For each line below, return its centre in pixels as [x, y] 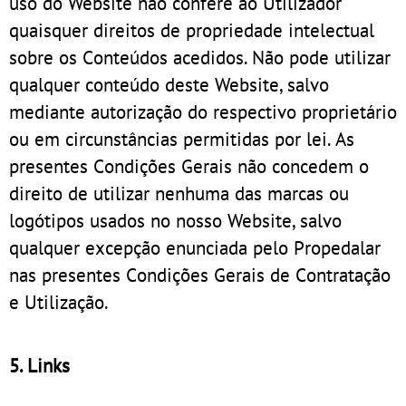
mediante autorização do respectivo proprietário [203, 111]
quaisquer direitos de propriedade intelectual [192, 29]
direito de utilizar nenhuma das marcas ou [179, 193]
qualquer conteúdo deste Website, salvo [169, 84]
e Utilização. [59, 301]
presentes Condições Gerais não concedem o [189, 165]
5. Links [39, 365]
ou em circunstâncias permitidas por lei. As [182, 138]
